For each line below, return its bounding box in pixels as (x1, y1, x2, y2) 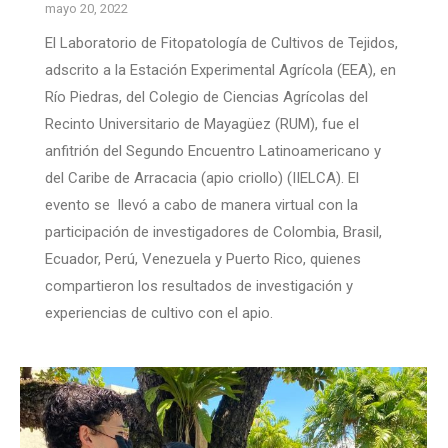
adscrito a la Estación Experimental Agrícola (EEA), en (45, 60, 396, 79)
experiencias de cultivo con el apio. (45, 303, 273, 322)
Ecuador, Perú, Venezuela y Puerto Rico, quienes (45, 249, 361, 268)
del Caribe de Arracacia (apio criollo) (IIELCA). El (45, 168, 359, 187)
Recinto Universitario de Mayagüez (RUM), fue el (45, 114, 359, 133)
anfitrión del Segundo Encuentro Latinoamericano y (45, 141, 381, 160)
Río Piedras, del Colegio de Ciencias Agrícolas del (45, 87, 368, 106)
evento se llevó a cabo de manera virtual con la (45, 195, 358, 214)
